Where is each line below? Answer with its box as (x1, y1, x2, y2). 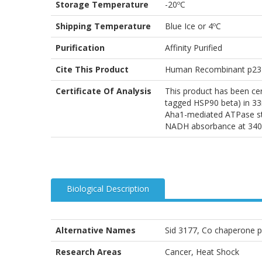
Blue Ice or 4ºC (165, 20, 221, 32)
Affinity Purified (165, 42, 222, 53)
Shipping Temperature (56, 20, 151, 32)
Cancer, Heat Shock (165, 246, 239, 257)
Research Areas (56, 246, 122, 257)
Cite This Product (56, 63, 129, 75)
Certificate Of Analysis (56, 85, 151, 96)
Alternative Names (56, 224, 136, 236)
